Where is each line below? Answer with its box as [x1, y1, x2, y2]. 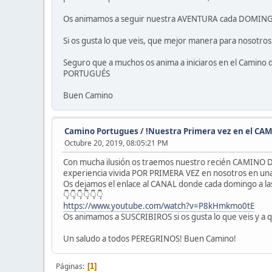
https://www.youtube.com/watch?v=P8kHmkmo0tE [63, 200, 254, 211]
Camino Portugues [64, 126, 138, 137]
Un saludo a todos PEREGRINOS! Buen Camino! [63, 233, 236, 244]
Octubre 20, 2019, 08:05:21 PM [64, 138, 168, 148]
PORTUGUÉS [63, 68, 110, 79]
